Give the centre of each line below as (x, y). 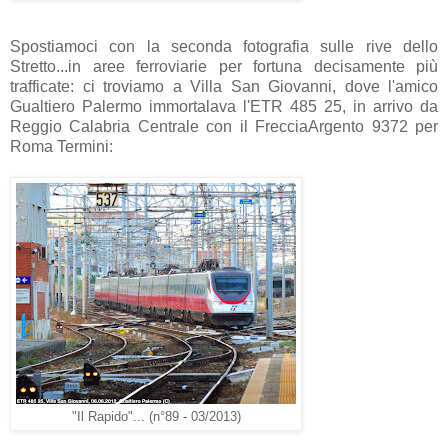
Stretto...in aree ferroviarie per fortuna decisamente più (224, 66)
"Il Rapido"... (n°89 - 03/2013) (156, 416)
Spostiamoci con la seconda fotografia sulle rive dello (224, 46)
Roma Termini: (61, 146)
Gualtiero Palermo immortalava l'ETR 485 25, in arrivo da (224, 106)
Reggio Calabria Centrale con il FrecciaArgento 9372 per (224, 126)
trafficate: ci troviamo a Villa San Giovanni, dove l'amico (224, 86)
